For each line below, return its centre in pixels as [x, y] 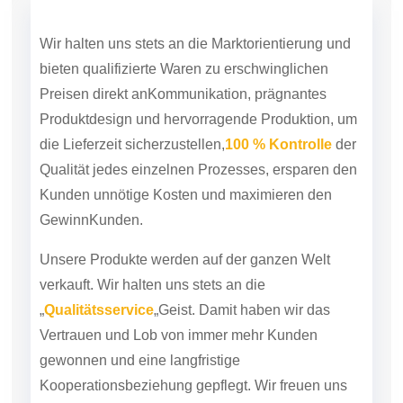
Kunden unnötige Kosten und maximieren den [186, 194]
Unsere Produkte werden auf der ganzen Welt [185, 259]
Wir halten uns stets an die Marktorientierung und [195, 43]
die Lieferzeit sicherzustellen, [132, 144]
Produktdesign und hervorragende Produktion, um [198, 119]
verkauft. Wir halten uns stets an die [152, 284]
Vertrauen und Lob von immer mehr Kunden [179, 335]
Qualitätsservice [99, 309]
